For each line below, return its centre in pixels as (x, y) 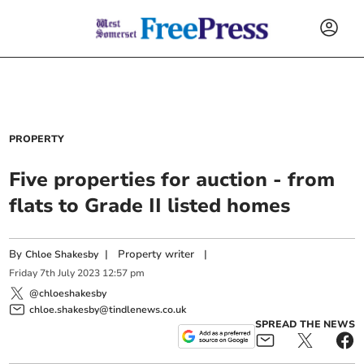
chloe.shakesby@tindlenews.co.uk (108, 309)
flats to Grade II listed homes (150, 206)
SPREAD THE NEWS (305, 324)
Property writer (156, 254)
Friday (24, 273)
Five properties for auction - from (172, 180)
